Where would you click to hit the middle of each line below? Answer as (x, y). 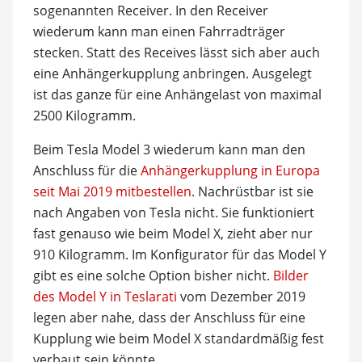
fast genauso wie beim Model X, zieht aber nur (173, 233)
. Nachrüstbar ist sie (252, 191)
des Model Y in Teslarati (105, 296)
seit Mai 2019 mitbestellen (112, 191)
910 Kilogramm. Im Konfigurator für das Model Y (179, 254)
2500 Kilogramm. (84, 115)
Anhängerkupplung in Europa (230, 170)
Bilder (290, 275)
